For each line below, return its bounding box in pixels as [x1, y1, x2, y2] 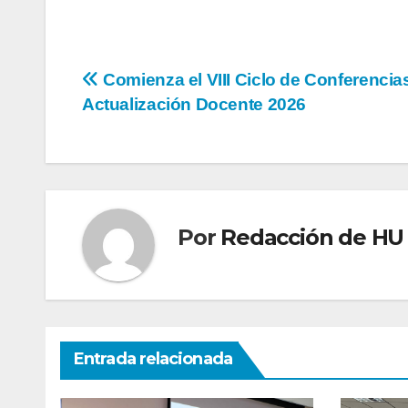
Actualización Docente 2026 [82, 94, 307, 114]
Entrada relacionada [74, 348, 232, 369]
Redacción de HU [220, 224, 404, 251]
